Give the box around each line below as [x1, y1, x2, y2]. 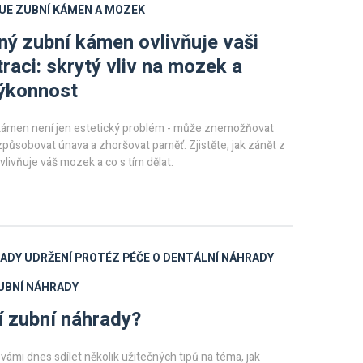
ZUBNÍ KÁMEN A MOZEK [15, 2, 145, 19]
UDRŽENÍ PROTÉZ [24, 250, 120, 267]
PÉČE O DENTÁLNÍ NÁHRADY [122, 250, 274, 267]
